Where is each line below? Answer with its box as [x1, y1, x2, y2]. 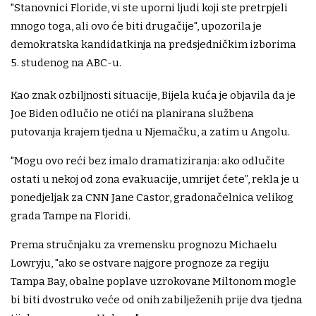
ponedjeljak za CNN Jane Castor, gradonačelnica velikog [11, 190, 293, 204]
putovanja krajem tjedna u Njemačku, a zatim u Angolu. [11, 125, 290, 138]
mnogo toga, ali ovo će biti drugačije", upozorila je [11, 19, 262, 32]
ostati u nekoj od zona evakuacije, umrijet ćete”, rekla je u [11, 172, 299, 186]
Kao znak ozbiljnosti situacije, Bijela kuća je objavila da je [11, 88, 296, 102]
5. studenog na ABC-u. [11, 56, 121, 69]
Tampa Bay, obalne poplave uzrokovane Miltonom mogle [11, 274, 296, 288]
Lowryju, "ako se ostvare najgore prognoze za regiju [11, 256, 269, 269]
